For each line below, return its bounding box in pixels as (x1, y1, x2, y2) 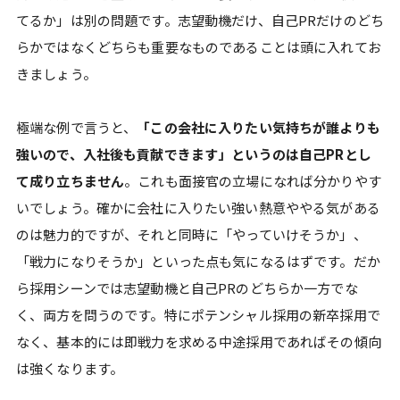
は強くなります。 (16, 358, 124, 378)
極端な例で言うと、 (16, 117, 137, 137)
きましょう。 (16, 63, 96, 83)
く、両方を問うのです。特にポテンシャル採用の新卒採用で (16, 304, 380, 324)
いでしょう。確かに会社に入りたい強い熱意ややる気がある (16, 197, 380, 217)
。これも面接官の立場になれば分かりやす (124, 171, 381, 190)
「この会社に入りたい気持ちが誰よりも (137, 117, 380, 137)
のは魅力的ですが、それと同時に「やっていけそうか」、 (16, 224, 367, 244)
